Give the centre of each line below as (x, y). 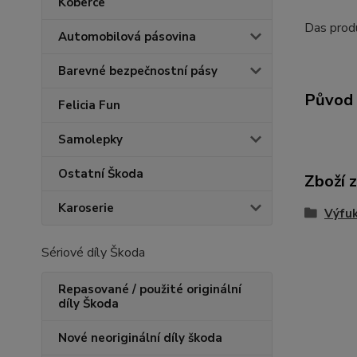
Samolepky (90, 139)
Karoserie (86, 208)
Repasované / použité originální (150, 289)
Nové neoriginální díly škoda (140, 338)
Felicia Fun (89, 105)
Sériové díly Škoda (93, 253)
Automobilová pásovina (127, 37)
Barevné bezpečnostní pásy (138, 71)
